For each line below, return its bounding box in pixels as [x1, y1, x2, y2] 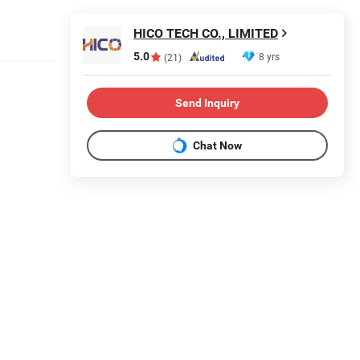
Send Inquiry [175, 96, 239, 109]
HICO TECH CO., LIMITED [133, 26, 278, 41]
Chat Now [193, 138, 242, 152]
